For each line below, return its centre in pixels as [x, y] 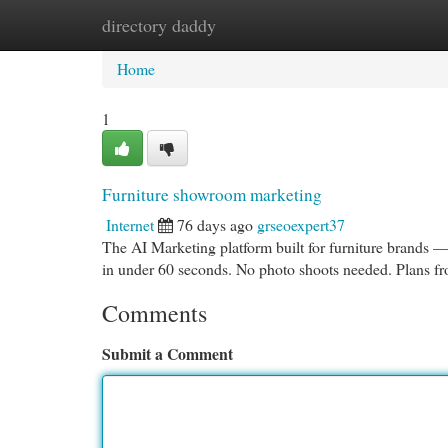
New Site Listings [255, 24]
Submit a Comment [167, 353]
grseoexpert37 [301, 224]
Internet [130, 224]
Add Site [368, 24]
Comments [154, 313]
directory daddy [159, 25]
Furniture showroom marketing [212, 194]
